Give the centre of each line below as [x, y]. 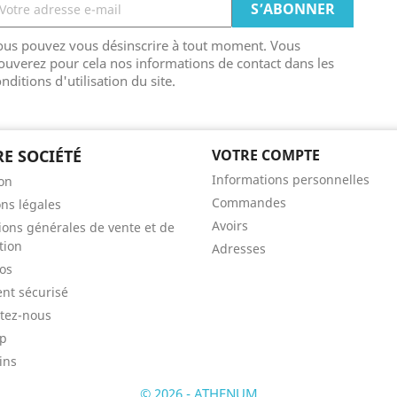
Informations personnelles [291, 179]
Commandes [249, 202]
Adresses [239, 249]
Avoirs [230, 226]
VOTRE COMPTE [266, 155]
